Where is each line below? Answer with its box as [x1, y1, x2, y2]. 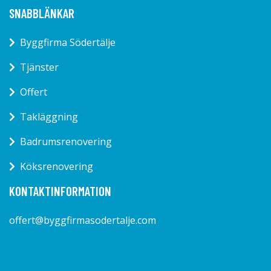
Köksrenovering [20, 159, 93, 173]
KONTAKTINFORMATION [9, 183, 111, 198]
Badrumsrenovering [20, 134, 112, 148]
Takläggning [20, 109, 78, 123]
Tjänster [20, 60, 59, 74]
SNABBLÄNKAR [9, 5, 74, 21]
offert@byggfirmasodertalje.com [9, 213, 156, 227]
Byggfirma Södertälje [20, 35, 116, 49]
